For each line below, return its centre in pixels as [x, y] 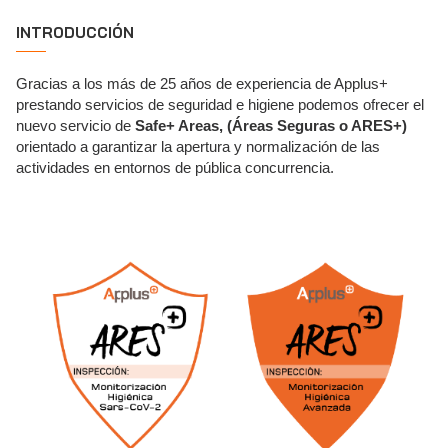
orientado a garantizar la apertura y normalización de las [198, 146]
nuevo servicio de [75, 125]
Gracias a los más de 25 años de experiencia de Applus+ [202, 83]
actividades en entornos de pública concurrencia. [175, 167]
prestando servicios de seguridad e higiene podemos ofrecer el [220, 104]
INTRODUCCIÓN [75, 32]
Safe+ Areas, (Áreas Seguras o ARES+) [271, 125]
